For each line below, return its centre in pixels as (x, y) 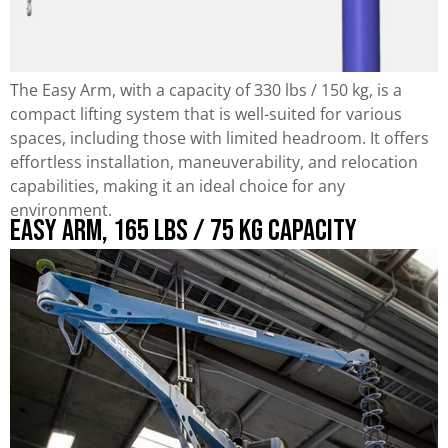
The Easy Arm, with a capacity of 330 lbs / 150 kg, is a (206, 89)
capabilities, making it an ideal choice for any (177, 185)
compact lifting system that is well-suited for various (206, 113)
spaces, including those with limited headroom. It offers (219, 137)
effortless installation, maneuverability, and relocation (214, 161)
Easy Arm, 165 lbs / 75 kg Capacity (183, 230)
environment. (61, 209)
